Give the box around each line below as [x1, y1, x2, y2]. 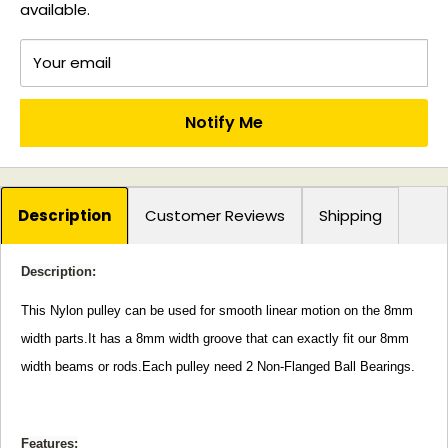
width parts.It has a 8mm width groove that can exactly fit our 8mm [21, 330, 409, 346]
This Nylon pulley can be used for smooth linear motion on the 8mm [21, 302, 413, 318]
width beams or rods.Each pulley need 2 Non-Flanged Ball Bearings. [21, 358, 415, 374]
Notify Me [185, 110, 263, 134]
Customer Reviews [145, 204, 285, 226]
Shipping [319, 204, 382, 226]
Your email [33, 51, 111, 73]
